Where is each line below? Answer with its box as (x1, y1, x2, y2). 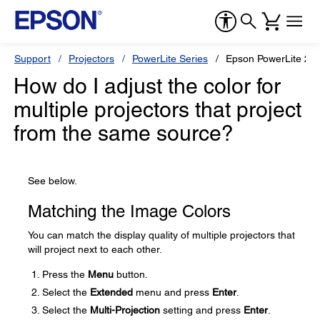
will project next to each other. (28, 244, 162, 255)
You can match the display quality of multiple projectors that (28, 229, 295, 241)
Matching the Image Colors (28, 201, 231, 221)
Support (14, 53, 51, 64)
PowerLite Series (132, 53, 208, 64)
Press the (42, 269, 88, 280)
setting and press (160, 304, 244, 316)
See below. (28, 175, 77, 186)
